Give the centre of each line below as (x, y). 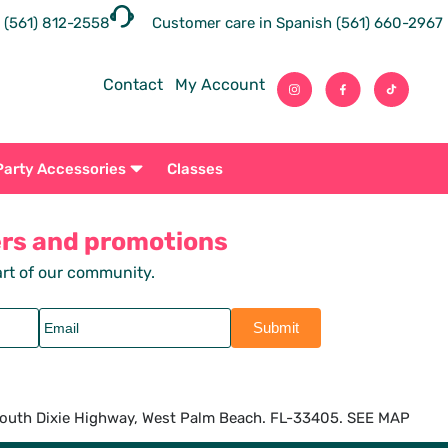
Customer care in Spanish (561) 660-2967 (297, 23)
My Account (219, 85)
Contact (132, 85)
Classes (194, 168)
